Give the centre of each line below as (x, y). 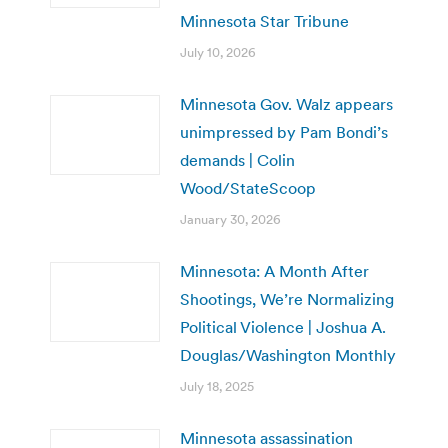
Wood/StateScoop (248, 187)
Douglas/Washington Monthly (288, 354)
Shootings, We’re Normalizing (287, 298)
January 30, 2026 (230, 219)
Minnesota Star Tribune (264, 20)
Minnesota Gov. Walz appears (286, 103)
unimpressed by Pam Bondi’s (284, 131)
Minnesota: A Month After (274, 270)
